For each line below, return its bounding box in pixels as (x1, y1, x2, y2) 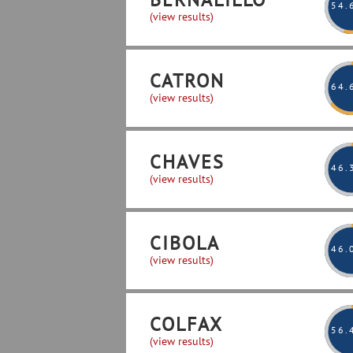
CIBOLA (150, 231, 220, 255)
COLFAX (150, 312, 223, 336)
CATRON (150, 69, 225, 93)
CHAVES (150, 150, 225, 174)
